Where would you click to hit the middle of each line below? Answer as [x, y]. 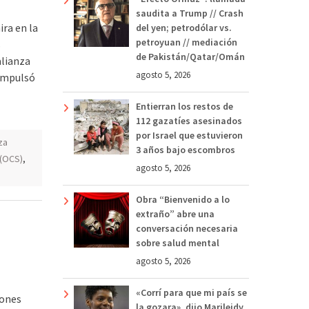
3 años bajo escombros [186, 149]
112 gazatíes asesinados [189, 120]
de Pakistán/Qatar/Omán [190, 56]
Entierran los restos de [185, 106]
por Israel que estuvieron [189, 135]
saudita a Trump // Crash [190, 13]
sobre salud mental [178, 242]
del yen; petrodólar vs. [184, 27]
